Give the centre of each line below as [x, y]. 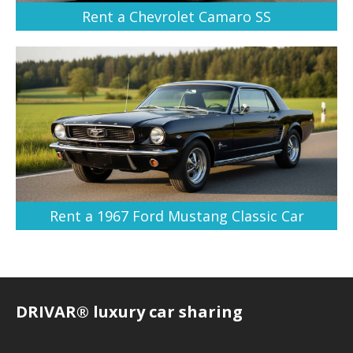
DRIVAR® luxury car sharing [129, 312]
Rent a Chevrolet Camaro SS [176, 17]
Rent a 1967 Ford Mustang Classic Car [176, 216]
